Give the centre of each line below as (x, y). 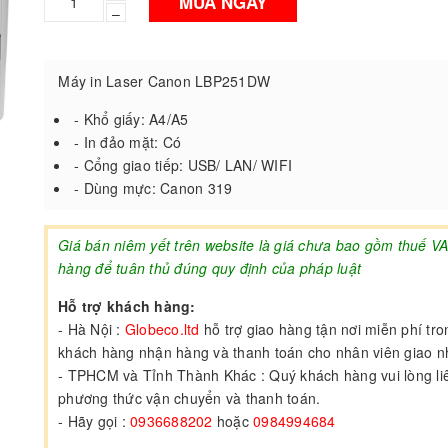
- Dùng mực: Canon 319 (153, 188)
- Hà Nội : (91, 329)
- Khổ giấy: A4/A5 (131, 119)
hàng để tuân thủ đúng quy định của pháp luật (209, 268)
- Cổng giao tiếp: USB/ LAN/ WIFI (183, 165)
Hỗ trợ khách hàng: (127, 306)
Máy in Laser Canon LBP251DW (162, 81)
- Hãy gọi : (94, 421)
